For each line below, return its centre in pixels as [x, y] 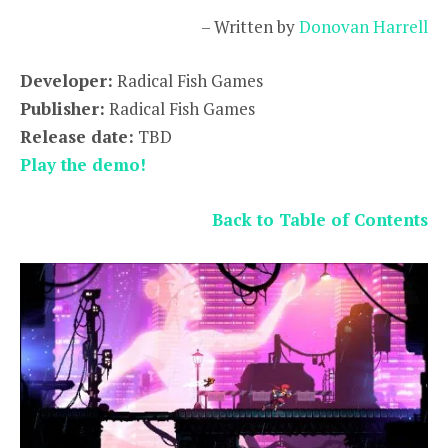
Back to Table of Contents [320, 219]
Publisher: [62, 109]
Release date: [77, 137]
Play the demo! [83, 165]
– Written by [250, 27]
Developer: [66, 81]
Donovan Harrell [363, 27]
